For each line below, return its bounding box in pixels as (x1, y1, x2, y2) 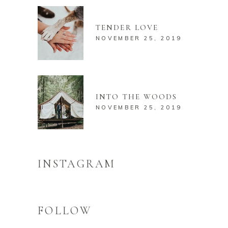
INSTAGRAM (38, 157, 116, 170)
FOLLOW (38, 204, 92, 217)
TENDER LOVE (96, 22, 159, 32)
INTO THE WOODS (96, 92, 178, 101)
